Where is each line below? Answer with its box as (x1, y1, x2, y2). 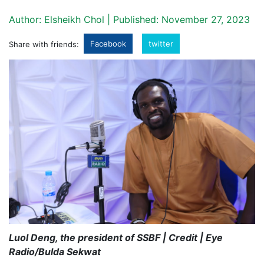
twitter (148, 39, 173, 48)
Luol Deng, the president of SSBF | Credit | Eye (9, 231, 223, 243)
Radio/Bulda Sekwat (9, 245, 101, 258)
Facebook (90, 39, 126, 48)
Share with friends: (9, 39, 79, 49)
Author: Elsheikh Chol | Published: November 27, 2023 (9, 14, 250, 25)
